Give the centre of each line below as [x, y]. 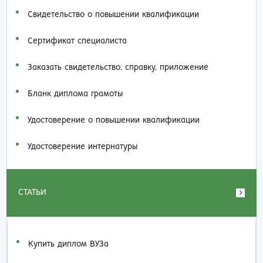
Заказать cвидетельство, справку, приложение [118, 68]
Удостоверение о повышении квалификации [114, 120]
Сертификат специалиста [77, 41]
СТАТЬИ [33, 193]
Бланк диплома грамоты [75, 94]
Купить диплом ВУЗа [69, 244]
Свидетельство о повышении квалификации [114, 15]
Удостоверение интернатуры [83, 147]
